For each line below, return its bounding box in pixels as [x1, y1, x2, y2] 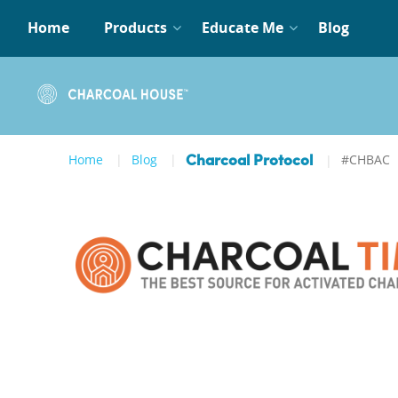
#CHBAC [341, 151, 390, 168]
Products [104, 18, 167, 37]
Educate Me [202, 18, 283, 37]
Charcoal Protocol [186, 154, 313, 169]
